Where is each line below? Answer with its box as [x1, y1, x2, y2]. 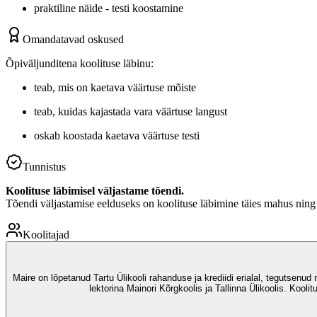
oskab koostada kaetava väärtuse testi [34, 129, 200, 142]
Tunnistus [23, 160, 66, 173]
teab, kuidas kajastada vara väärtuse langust [34, 105, 227, 117]
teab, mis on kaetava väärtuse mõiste [34, 81, 196, 93]
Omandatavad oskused [23, 33, 124, 45]
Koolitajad [23, 228, 69, 241]
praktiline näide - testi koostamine [34, 1, 183, 14]
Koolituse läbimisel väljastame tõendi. [6, 184, 187, 197]
